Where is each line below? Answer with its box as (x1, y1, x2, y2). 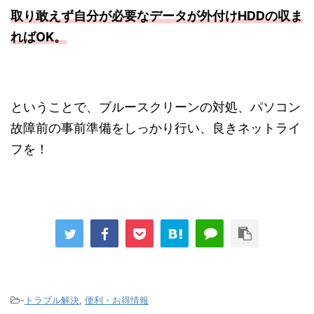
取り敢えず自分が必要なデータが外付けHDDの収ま (11, 8, 303, 24)
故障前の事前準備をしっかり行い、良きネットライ (11, 121, 301, 136)
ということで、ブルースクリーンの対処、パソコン (11, 100, 301, 115)
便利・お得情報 (85, 294, 149, 306)
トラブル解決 (25, 294, 79, 306)
